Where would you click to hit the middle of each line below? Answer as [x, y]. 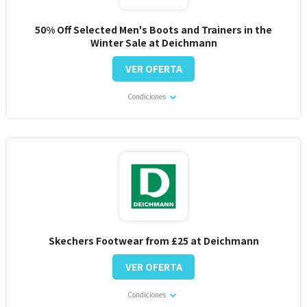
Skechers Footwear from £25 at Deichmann [153, 240]
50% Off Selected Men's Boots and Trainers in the [153, 29]
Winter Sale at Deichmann [153, 42]
